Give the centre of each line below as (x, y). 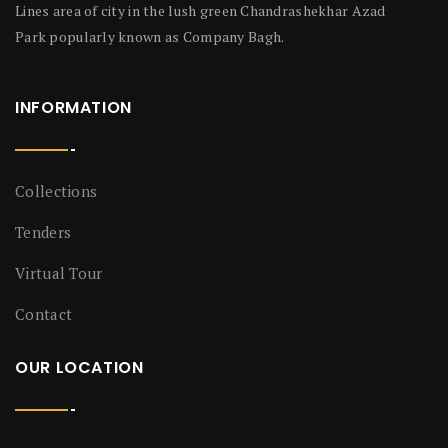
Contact (44, 313)
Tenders (43, 231)
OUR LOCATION (79, 367)
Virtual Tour (59, 272)
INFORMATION (74, 107)
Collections (56, 190)
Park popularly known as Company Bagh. (150, 36)
